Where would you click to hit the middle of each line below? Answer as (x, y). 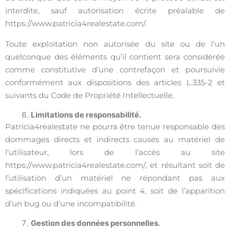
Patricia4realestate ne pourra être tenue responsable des (115, 127)
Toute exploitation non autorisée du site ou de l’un (115, 44)
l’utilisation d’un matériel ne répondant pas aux (115, 178)
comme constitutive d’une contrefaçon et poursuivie (115, 70)
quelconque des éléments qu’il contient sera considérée (115, 57)
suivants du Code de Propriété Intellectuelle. (90, 95)
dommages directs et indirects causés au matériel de (115, 139)
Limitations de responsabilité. (86, 115)
